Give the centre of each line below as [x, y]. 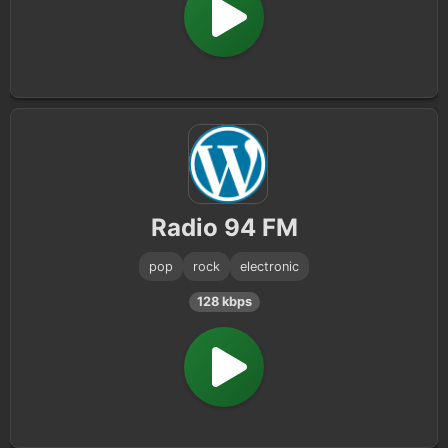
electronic [269, 266]
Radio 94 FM [224, 227]
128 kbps [224, 301]
